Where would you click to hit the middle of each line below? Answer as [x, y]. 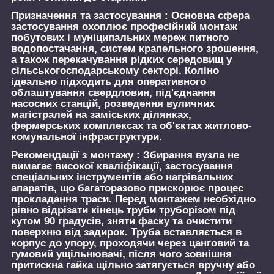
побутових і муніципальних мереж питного [120, 38]
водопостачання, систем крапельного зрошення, [135, 49]
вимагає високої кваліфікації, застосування [122, 166]
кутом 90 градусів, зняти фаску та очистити [121, 221]
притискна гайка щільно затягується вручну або [133, 265]
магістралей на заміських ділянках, [101, 115]
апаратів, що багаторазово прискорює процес [127, 188]
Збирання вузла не [190, 155]
